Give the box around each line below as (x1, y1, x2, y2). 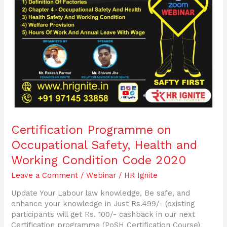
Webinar (86, 170, 117, 180)
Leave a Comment (11, 170, 79, 180)
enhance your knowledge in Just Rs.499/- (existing (11, 199, 195, 209)
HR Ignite (124, 170, 158, 180)
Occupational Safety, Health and (11, 137, 198, 152)
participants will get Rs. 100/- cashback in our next (11, 210, 196, 219)
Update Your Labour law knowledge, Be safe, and (11, 188, 191, 198)
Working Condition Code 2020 (11, 153, 186, 167)
